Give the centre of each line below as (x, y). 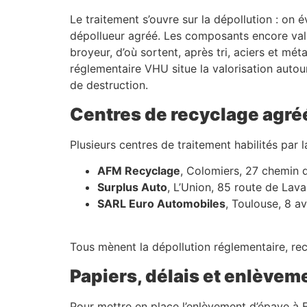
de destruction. (109, 85)
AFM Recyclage (139, 171)
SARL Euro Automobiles (161, 204)
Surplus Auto (132, 187)
